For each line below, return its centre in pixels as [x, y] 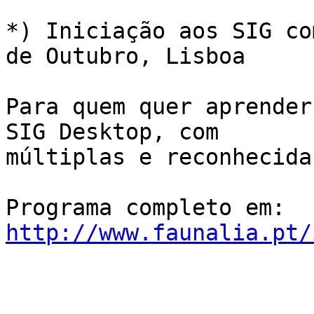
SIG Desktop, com [112, 132]
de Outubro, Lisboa [125, 56]
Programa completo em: [292, 208]
